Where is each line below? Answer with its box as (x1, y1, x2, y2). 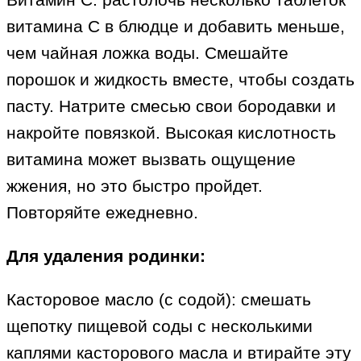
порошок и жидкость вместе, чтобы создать (6, 70, 355, 89)
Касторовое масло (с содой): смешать (6, 290, 311, 309)
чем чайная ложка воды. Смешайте (6, 44, 288, 63)
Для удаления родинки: (6, 247, 205, 266)
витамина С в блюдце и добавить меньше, (6, 17, 345, 36)
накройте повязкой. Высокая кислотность (6, 123, 336, 143)
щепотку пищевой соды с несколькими (6, 317, 313, 336)
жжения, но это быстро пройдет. (6, 176, 263, 196)
